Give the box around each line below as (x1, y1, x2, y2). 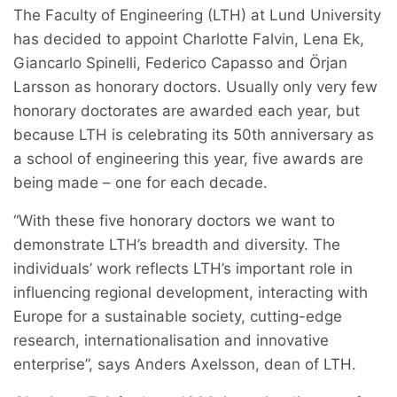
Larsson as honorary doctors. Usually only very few (13, 78, 378, 97)
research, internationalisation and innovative (13, 331, 329, 350)
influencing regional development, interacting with (13, 284, 368, 302)
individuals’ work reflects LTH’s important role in (13, 260, 353, 278)
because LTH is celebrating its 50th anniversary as (13, 126, 374, 144)
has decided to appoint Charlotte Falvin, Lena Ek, (13, 30, 364, 49)
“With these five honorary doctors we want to (13, 212, 335, 230)
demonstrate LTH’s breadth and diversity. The (13, 236, 340, 254)
